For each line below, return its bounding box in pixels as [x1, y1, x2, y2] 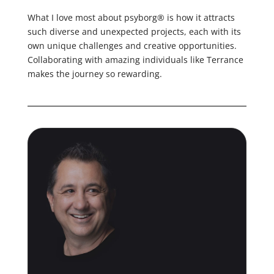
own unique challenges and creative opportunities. [27, 39, 237, 51]
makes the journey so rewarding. [27, 67, 162, 80]
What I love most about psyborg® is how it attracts [27, 11, 235, 23]
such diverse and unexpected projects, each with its [27, 25, 241, 37]
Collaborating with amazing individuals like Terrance [27, 53, 243, 65]
